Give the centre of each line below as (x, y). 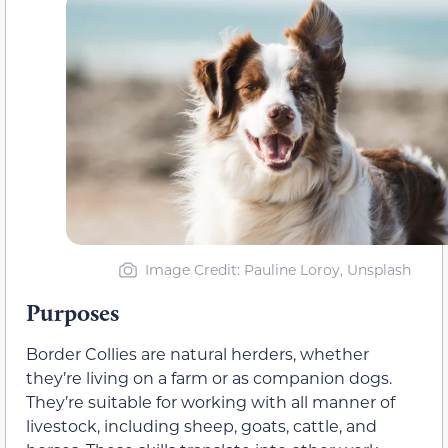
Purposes (72, 313)
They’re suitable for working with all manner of (210, 402)
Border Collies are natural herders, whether (197, 354)
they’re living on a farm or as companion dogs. (209, 378)
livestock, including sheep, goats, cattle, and (201, 426)
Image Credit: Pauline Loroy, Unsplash (277, 270)
